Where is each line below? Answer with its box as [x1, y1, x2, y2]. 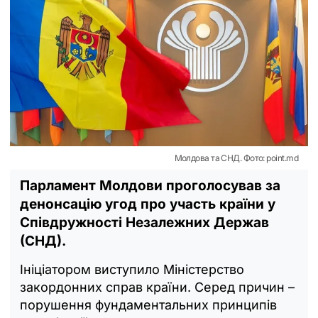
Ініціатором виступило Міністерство [20, 261, 244, 277]
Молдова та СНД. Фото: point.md [174, 152, 298, 163]
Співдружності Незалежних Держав [20, 214, 269, 231]
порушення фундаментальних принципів [20, 297, 277, 312]
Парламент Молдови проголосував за [20, 177, 280, 194]
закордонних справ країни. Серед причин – [20, 279, 295, 295]
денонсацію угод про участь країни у [20, 195, 275, 212]
